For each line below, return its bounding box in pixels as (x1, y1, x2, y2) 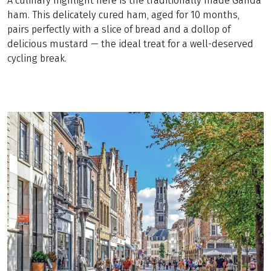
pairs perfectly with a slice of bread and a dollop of (7, 23, 230, 35)
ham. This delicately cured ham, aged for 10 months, (7, 8, 240, 21)
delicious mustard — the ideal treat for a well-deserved (7, 38, 253, 50)
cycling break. (7, 52, 67, 64)
